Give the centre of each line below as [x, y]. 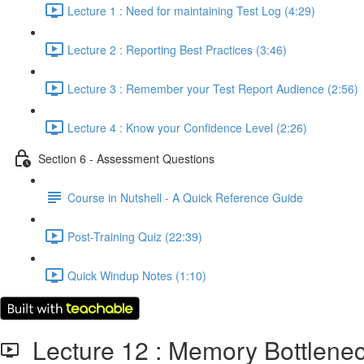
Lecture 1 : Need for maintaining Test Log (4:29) [191, 10]
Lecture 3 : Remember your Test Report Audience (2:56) [213, 88]
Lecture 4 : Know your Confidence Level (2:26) [187, 127]
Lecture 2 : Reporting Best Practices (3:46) [177, 49]
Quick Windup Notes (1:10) [137, 275]
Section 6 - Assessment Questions [126, 158]
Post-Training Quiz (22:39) [135, 236]
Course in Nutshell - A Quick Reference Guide [185, 197]
